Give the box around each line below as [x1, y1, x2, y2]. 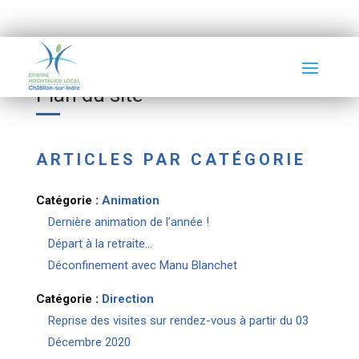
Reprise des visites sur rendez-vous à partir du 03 [47, 313, 309, 328]
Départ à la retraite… [47, 236, 152, 251]
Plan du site [35, 83, 143, 107]
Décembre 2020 [47, 335, 131, 349]
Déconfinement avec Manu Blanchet [47, 258, 237, 272]
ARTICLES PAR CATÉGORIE [35, 150, 306, 169]
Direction [101, 292, 154, 306]
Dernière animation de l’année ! [47, 215, 209, 229]
